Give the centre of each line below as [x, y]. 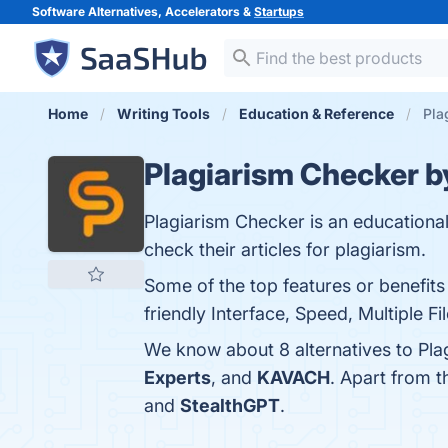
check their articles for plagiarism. [285, 249]
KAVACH [293, 377]
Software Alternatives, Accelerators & [143, 11]
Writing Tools [163, 113]
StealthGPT [230, 405]
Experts [177, 377]
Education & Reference [316, 113]
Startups [279, 11]
